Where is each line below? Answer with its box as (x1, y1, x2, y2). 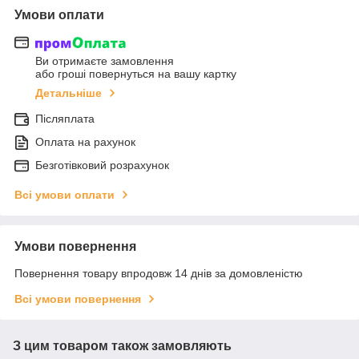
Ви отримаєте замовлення (35, 54, 174, 68)
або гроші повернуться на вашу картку (35, 67, 236, 81)
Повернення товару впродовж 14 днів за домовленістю (14, 267, 303, 280)
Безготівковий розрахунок (35, 159, 169, 172)
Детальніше (35, 87, 102, 100)
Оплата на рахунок (35, 135, 135, 149)
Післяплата (35, 112, 95, 126)
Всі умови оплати (14, 188, 115, 202)
